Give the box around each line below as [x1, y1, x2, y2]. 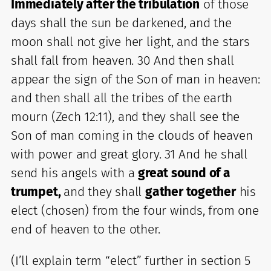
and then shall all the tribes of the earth [11, 90, 233, 106]
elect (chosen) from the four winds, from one [11, 202, 259, 218]
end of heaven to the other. [11, 221, 164, 237]
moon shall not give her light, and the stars [11, 33, 250, 50]
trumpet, [11, 183, 64, 200]
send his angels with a [11, 165, 139, 181]
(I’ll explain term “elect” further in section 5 [11, 252, 251, 269]
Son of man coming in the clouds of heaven [11, 127, 253, 143]
